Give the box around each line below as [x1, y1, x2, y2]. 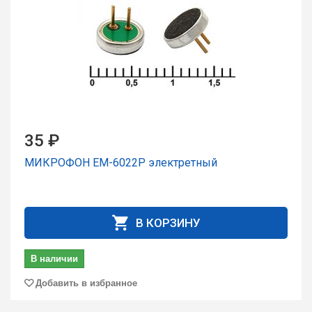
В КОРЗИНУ [136, 216, 201, 230]
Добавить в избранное [36, 276, 137, 289]
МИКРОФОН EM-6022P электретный [24, 156, 217, 169]
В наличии [31, 251, 78, 265]
